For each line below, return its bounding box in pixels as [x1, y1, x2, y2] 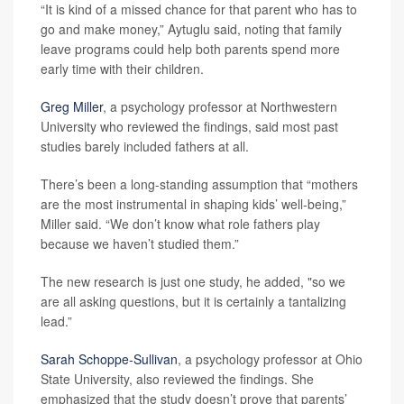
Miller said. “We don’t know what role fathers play [41, 215, 320, 233]
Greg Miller [41, 97, 103, 115]
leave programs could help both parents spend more [41, 40, 340, 58]
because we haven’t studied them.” [41, 234, 239, 252]
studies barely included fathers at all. [41, 137, 249, 155]
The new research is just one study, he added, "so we [41, 272, 345, 290]
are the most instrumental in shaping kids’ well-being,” [41, 195, 346, 213]
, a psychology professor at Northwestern [103, 97, 337, 115]
